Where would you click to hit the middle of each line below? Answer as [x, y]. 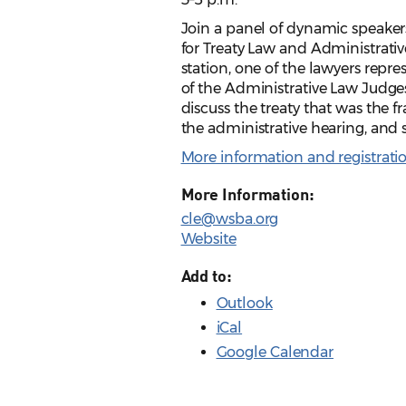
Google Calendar [275, 353]
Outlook [244, 304]
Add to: [206, 276]
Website [208, 239]
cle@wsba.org [230, 219]
